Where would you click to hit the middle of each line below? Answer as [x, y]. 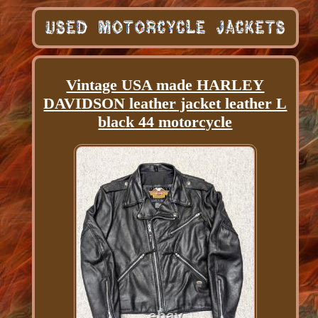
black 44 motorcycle [165, 121]
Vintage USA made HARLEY [165, 84]
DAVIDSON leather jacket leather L [165, 103]
